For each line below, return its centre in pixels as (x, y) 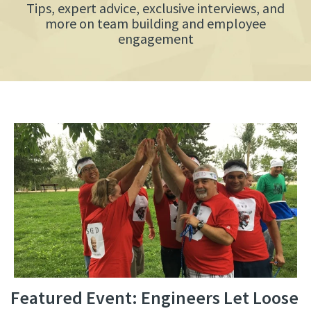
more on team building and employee (155, 23)
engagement (155, 38)
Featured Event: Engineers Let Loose (154, 297)
